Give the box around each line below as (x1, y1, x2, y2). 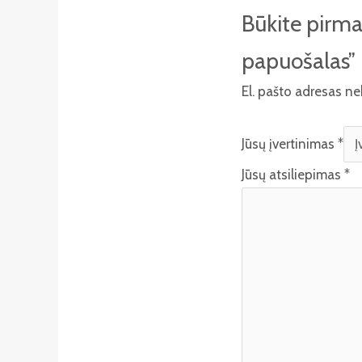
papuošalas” (241, 47, 356, 75)
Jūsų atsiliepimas (241, 166, 344, 183)
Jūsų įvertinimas (241, 136, 338, 153)
